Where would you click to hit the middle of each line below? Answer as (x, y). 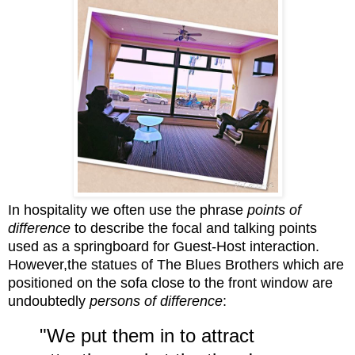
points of (274, 210)
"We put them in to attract (147, 335)
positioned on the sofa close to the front (132, 283)
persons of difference (156, 302)
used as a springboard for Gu (100, 247)
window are (295, 283)
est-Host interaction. (256, 247)
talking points (275, 229)
